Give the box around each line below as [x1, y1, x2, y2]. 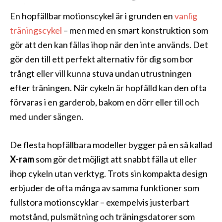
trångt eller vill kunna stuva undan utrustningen [10, 68, 192, 79]
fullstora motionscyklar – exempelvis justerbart [10, 197, 189, 208]
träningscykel [10, 25, 62, 36]
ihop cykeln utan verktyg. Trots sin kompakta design [10, 168, 208, 179]
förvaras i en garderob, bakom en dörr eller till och [10, 97, 199, 108]
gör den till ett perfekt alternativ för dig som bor [10, 54, 193, 65]
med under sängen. [10, 111, 83, 122]
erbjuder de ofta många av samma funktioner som [10, 182, 199, 194]
